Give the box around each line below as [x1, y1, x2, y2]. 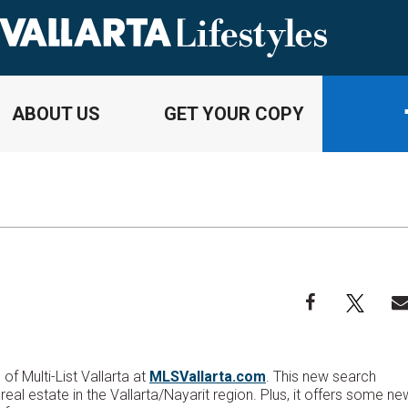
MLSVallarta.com [149, 367, 266, 385]
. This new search [266, 367, 376, 385]
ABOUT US [12, 102, 100, 125]
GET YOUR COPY [163, 102, 304, 125]
